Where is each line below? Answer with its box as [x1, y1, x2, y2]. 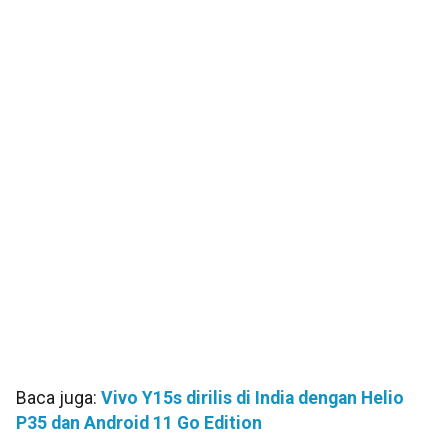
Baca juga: [16, 388, 101, 409]
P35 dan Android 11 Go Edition [16, 413, 262, 434]
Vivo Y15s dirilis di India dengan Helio [101, 388, 404, 409]
